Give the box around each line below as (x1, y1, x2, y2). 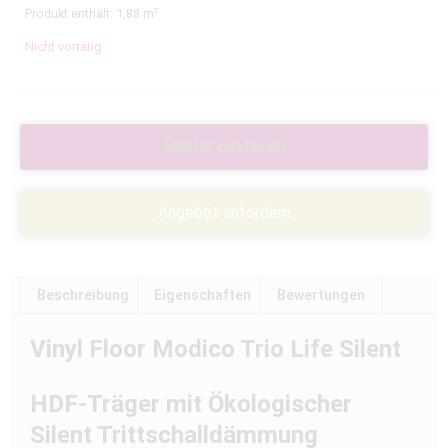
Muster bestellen (163, 137, 285, 156)
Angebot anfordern (157, 203, 291, 222)
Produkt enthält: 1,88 (25, 6, 143, 21)
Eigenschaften (154, 287, 252, 304)
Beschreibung (36, 287, 129, 304)
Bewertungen (276, 287, 365, 304)
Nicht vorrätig (25, 39, 102, 54)
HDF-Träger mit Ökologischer (30, 390, 352, 419)
